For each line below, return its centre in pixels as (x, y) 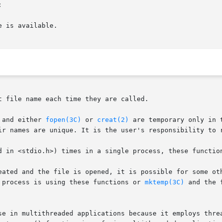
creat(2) (113, 120)
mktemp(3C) (165, 182)
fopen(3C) (63, 120)
